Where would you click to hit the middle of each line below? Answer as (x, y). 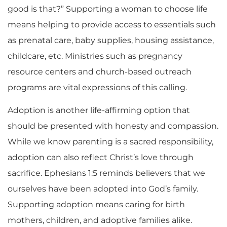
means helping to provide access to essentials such (112, 25)
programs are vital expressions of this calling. (97, 88)
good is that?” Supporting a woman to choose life (108, 9)
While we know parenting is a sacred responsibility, (110, 142)
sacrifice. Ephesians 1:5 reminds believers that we (106, 173)
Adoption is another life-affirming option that (99, 110)
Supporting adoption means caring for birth (96, 205)
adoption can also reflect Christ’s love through (101, 158)
